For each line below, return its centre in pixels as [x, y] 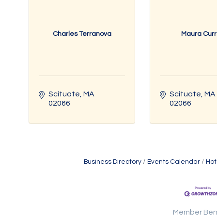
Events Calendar [174, 162]
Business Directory [113, 162]
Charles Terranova [82, 34]
